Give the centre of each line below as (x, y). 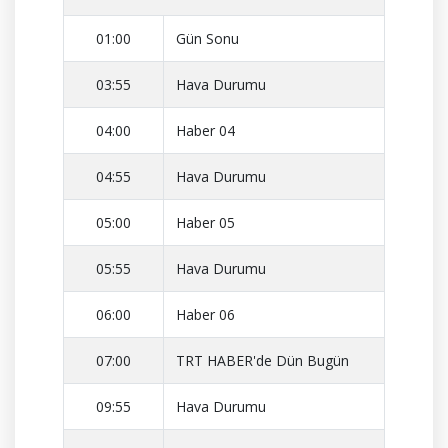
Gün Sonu (207, 38)
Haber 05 (205, 222)
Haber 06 (205, 314)
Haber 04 (205, 130)
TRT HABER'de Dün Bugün (262, 360)
